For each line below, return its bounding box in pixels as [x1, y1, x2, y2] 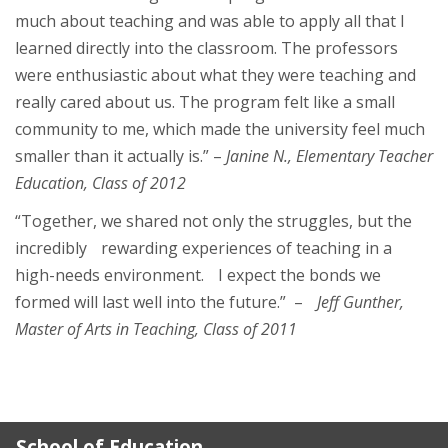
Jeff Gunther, [317, 290, 404, 313]
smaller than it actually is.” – [15, 144, 226, 167]
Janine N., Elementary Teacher [226, 144, 433, 167]
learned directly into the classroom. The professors [15, 36, 398, 59]
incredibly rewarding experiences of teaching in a [15, 236, 392, 259]
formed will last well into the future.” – [15, 290, 317, 313]
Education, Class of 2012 [15, 171, 186, 194]
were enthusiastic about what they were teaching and [15, 63, 416, 86]
